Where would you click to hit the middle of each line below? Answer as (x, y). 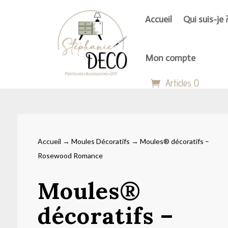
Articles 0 (182, 83)
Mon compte (170, 58)
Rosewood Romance (70, 155)
